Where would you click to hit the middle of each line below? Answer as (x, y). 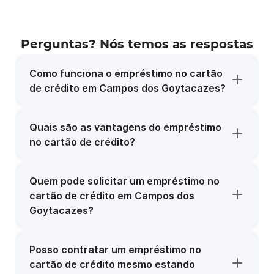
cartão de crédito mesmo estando (112, 264)
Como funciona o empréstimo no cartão (126, 73)
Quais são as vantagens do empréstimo (125, 127)
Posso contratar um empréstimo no (115, 250)
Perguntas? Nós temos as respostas (137, 44)
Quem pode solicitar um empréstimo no (124, 181)
